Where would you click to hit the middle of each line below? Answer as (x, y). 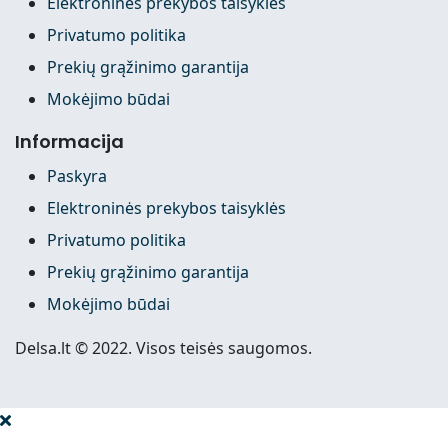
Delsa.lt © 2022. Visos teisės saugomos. (163, 348)
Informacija (69, 142)
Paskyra (77, 176)
